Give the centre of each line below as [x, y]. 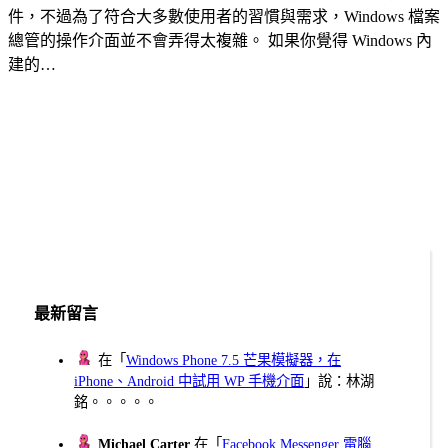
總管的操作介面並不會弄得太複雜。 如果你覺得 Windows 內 [220, 40]
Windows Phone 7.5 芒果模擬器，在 [233, 360]
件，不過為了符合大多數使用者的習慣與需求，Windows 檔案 [224, 16]
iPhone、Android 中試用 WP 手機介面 [189, 381]
